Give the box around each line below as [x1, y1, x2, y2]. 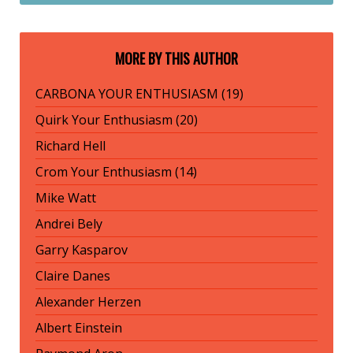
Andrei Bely [35, 215, 102, 233]
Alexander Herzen [35, 293, 141, 311]
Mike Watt [35, 189, 96, 207]
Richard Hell [35, 137, 106, 155]
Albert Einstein [35, 319, 122, 337]
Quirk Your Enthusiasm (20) [35, 111, 198, 129]
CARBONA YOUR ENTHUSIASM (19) [35, 85, 243, 103]
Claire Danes [35, 267, 110, 285]
